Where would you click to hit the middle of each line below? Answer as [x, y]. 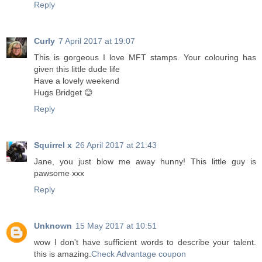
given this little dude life [77, 69]
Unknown [53, 226]
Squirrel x [53, 145]
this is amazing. [63, 254]
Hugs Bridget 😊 [63, 93]
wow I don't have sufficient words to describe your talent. [145, 242]
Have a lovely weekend [77, 81]
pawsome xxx [59, 173]
